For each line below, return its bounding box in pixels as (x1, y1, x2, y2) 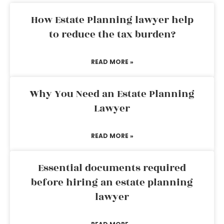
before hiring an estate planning (31, 175, 193, 190)
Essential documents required (38, 160, 186, 175)
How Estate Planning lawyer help (30, 12, 193, 27)
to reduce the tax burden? (48, 27, 175, 42)
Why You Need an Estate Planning (29, 86, 194, 101)
